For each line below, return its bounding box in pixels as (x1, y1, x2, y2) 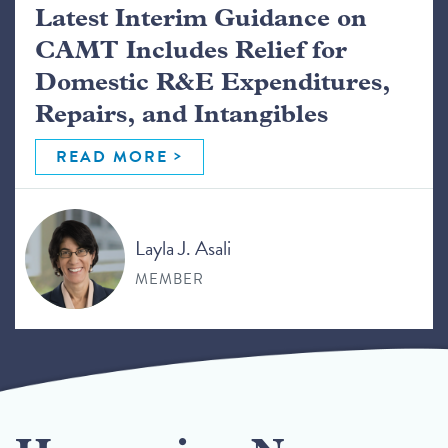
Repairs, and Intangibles (35, 103, 328, 128)
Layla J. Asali (135, 233, 231, 263)
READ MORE (56, 145, 168, 169)
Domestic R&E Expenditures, (35, 71, 390, 96)
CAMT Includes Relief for (35, 39, 347, 64)
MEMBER (135, 268, 204, 290)
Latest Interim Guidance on (35, 7, 367, 32)
